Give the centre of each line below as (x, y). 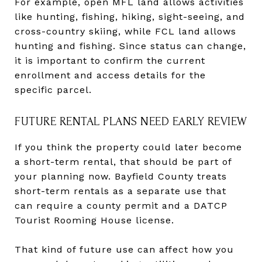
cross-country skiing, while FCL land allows (125, 31)
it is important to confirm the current (110, 60)
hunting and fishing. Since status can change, (130, 46)
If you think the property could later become (128, 147)
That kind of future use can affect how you (124, 249)
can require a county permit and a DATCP (121, 205)
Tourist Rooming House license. (94, 220)
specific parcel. (53, 89)
